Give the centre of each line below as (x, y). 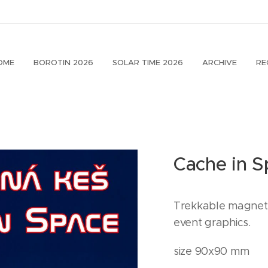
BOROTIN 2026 (63, 63)
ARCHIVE (220, 63)
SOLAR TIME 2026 (148, 63)
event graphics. (212, 223)
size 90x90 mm (211, 251)
